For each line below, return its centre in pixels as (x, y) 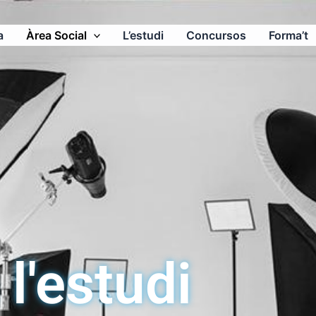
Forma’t (289, 35)
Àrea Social (56, 35)
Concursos (217, 35)
